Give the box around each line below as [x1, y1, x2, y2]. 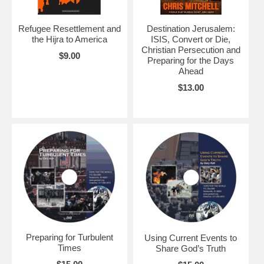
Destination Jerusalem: [146, 23, 235, 34]
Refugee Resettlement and [18, 23, 121, 34]
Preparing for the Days [147, 55, 235, 65]
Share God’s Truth [156, 243, 226, 253]
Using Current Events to [144, 232, 237, 243]
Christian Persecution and [141, 44, 240, 55]
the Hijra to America [31, 34, 107, 44]
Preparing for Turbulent [25, 232, 113, 242]
